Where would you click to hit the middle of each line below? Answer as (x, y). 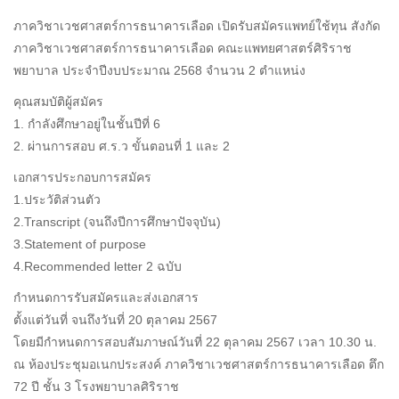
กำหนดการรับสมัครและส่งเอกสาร (106, 297)
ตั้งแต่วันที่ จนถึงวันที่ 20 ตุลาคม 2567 (115, 319)
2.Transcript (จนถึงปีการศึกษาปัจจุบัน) (117, 221)
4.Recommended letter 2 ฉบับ (98, 266)
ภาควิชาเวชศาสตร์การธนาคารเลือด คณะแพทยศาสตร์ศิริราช (183, 48)
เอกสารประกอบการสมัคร (82, 177)
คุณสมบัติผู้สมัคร (58, 101)
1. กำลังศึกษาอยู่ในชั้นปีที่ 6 (87, 123)
